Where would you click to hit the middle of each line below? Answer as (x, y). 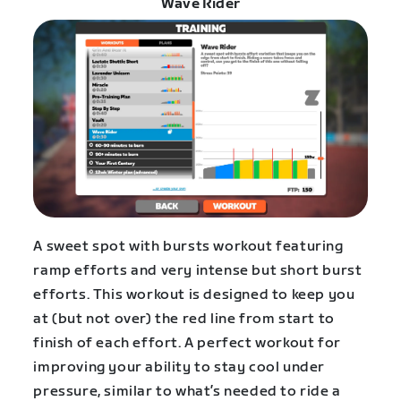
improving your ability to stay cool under (179, 367)
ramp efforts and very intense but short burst (198, 270)
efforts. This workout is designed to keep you (194, 294)
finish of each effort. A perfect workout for (187, 343)
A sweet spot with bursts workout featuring (188, 246)
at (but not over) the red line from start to (184, 319)
